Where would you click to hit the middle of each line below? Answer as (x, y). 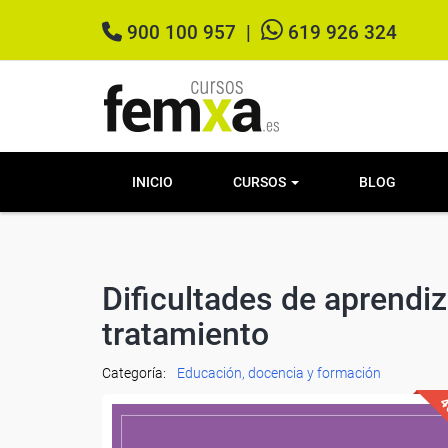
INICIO (152, 182)
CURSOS (261, 182)
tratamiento (185, 334)
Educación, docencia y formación (279, 373)
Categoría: (135, 373)
